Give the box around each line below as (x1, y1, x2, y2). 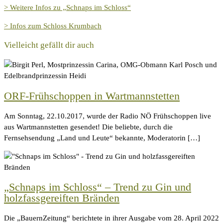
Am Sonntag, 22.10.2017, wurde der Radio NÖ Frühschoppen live (4, 111, 211, 120)
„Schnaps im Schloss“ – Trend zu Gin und (4, 181, 191, 194)
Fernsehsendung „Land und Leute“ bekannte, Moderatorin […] (4, 133, 200, 142)
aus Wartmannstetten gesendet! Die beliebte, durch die (4, 122, 173, 131)
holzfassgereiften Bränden (4, 192, 119, 205)
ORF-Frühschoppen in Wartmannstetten (4, 89, 180, 102)
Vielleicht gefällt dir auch (4, 40, 94, 50)
